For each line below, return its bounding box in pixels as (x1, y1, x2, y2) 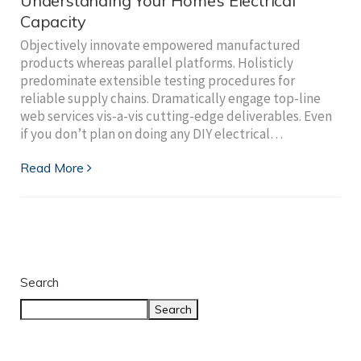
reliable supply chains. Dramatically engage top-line (20, 89, 321, 108)
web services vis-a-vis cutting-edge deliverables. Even (20, 107, 332, 126)
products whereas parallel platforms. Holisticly (20, 54, 293, 73)
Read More (20, 160, 84, 176)
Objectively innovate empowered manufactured (20, 36, 301, 55)
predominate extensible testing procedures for (20, 72, 295, 90)
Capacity (20, 11, 86, 32)
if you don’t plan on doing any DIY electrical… (20, 125, 283, 143)
